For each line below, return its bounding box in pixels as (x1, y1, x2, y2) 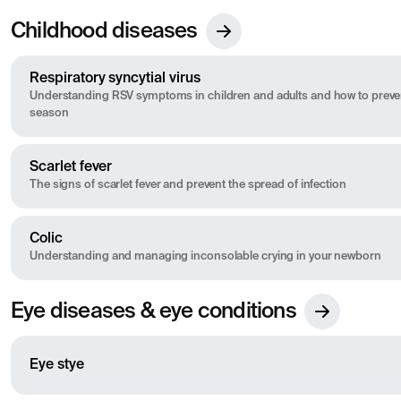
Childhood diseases (11, 21, 198, 43)
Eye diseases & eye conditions (11, 301, 296, 323)
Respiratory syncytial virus (30, 72, 200, 87)
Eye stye (30, 357, 84, 372)
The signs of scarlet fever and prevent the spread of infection (30, 179, 346, 192)
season (30, 107, 69, 120)
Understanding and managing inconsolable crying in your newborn (30, 251, 381, 263)
